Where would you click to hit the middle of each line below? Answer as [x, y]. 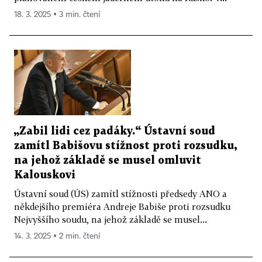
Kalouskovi [45, 175]
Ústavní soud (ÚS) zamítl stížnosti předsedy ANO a [120, 194]
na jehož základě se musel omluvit [108, 161]
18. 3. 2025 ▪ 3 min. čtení [57, 14]
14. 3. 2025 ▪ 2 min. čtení [57, 237]
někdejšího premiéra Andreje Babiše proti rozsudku [122, 207]
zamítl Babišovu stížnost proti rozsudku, [125, 146]
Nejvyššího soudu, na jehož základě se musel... [111, 220]
